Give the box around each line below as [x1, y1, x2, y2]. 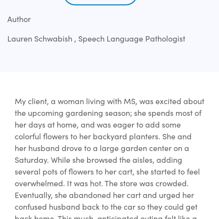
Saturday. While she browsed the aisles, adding [15, 154, 182, 165]
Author [7, 14, 31, 24]
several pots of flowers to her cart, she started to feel [15, 166, 200, 177]
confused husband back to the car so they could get [15, 201, 197, 212]
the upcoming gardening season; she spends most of [15, 108, 201, 118]
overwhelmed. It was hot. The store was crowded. [15, 178, 189, 189]
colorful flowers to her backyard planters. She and [15, 131, 192, 142]
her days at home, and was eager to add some [15, 119, 181, 130]
